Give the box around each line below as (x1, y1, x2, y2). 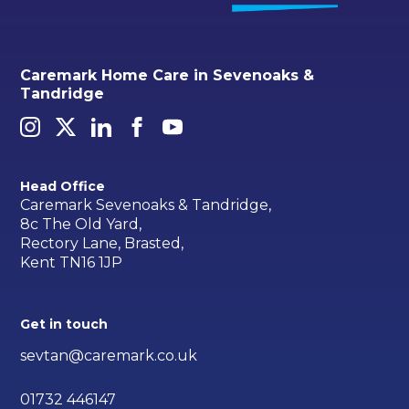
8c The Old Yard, (20, 215, 142, 233)
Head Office (20, 177, 106, 194)
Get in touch (20, 315, 109, 332)
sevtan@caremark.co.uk (20, 346, 198, 364)
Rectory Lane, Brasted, (20, 234, 184, 252)
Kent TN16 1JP (20, 253, 123, 271)
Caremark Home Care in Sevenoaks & (20, 66, 315, 84)
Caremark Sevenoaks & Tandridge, (20, 195, 272, 214)
